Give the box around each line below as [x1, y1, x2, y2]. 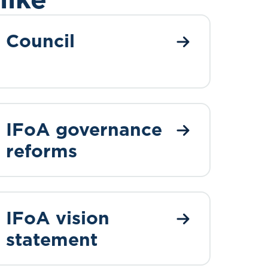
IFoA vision [6, 205, 109, 230]
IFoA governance [6, 117, 162, 142]
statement [6, 227, 98, 252]
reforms [6, 138, 77, 163]
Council [6, 28, 75, 53]
